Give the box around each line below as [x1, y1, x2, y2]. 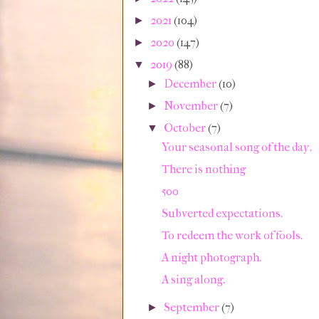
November [164, 99, 221, 113]
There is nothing [161, 162, 246, 176]
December [164, 77, 219, 90]
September [164, 300, 222, 314]
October [164, 121, 209, 135]
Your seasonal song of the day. [161, 140, 312, 154]
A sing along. [161, 273, 225, 286]
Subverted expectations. [161, 206, 283, 220]
